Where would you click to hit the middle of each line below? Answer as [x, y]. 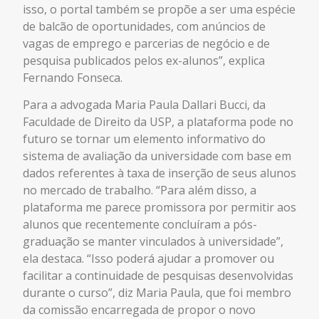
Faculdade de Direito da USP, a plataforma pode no [158, 121]
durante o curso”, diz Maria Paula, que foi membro [157, 292]
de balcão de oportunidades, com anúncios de [144, 26]
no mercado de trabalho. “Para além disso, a [140, 190]
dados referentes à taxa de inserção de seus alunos [159, 173]
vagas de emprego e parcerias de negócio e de [146, 43]
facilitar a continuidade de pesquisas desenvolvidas [158, 275]
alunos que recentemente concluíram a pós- [140, 224]
